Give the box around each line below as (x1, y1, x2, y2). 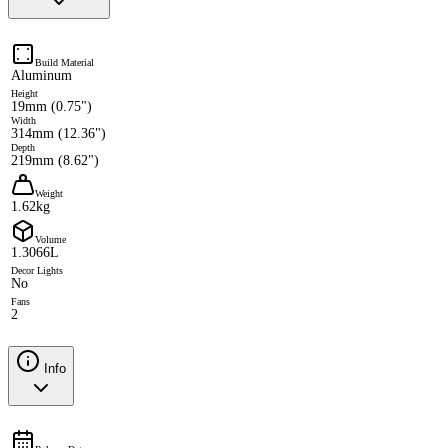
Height (11, 87, 38, 99)
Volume (35, 233, 66, 245)
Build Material (35, 56, 94, 68)
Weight (35, 187, 63, 199)
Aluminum (11, 67, 72, 83)
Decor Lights (11, 264, 63, 276)
